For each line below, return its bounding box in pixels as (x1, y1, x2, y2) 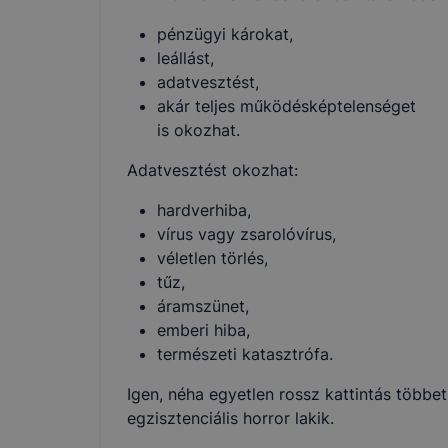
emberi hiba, (157, 319, 250, 340)
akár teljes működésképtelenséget (157, 95, 416, 116)
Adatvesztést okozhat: (127, 159, 298, 180)
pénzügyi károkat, (157, 23, 293, 44)
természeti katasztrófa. (157, 343, 333, 364)
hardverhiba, (157, 199, 251, 220)
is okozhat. (157, 119, 240, 140)
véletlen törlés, (157, 247, 268, 268)
